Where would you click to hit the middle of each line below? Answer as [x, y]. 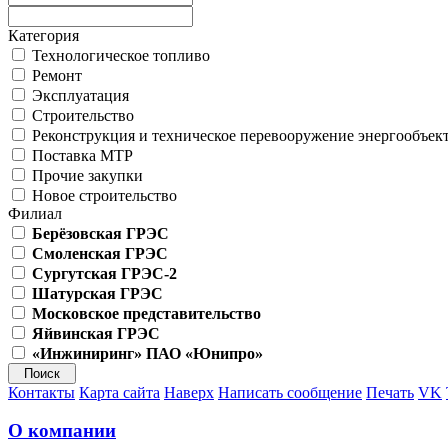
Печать [390, 392]
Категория [43, 35]
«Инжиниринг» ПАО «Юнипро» [147, 353]
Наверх [189, 392]
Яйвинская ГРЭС [96, 333]
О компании [62, 431]
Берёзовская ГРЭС [100, 233]
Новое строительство [102, 195]
